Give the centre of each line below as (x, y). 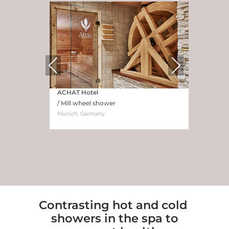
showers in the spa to (114, 218)
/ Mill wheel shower (86, 103)
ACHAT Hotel (78, 92)
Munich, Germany (81, 114)
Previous (62, 65)
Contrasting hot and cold (114, 205)
